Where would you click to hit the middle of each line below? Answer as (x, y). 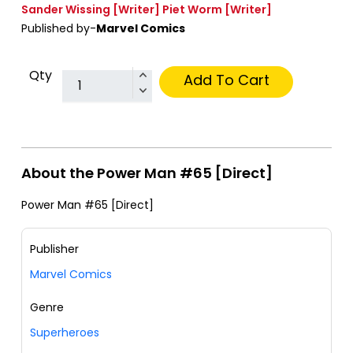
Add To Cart (226, 80)
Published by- (59, 28)
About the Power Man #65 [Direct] (147, 173)
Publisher (54, 249)
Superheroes (65, 332)
